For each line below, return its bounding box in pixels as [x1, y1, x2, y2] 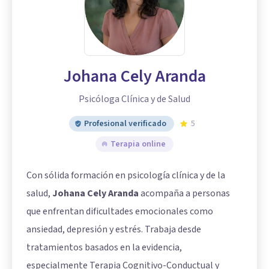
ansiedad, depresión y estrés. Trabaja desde [26, 222, 201, 236]
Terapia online [110, 138, 166, 150]
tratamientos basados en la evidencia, [26, 240, 182, 254]
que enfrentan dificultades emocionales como [26, 204, 213, 218]
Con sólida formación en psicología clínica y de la [26, 168, 225, 182]
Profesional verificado [84, 117, 166, 130]
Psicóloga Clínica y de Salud [79, 92, 190, 106]
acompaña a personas [139, 186, 230, 200]
